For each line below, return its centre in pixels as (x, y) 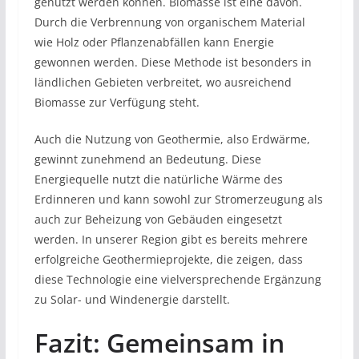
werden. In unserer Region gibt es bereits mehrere (171, 239)
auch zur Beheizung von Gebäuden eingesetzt (158, 219)
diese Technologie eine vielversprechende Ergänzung (177, 279)
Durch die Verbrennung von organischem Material (169, 22)
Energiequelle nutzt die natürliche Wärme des (158, 179)
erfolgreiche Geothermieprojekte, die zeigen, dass (168, 259)
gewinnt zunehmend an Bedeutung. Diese (147, 159)
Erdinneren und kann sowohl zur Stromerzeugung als (178, 199)
